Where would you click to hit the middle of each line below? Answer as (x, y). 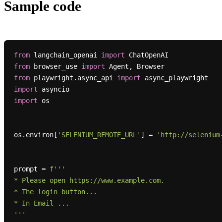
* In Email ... (41, 203)
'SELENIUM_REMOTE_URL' (99, 135)
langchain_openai (65, 55)
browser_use (55, 67)
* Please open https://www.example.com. (89, 181)
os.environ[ (35, 135)
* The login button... (55, 192)
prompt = (31, 169)
